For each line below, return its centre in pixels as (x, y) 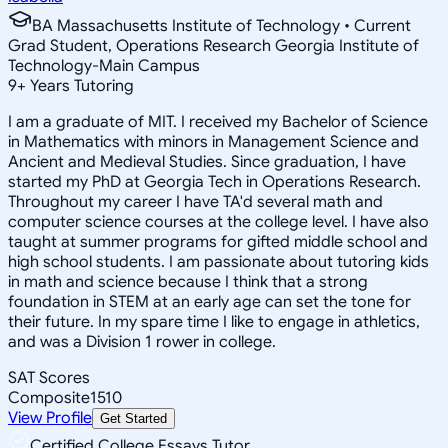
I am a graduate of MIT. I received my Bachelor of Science (218, 121)
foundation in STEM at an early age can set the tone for (209, 301)
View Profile (50, 417)
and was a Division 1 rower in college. (142, 341)
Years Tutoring (80, 85)
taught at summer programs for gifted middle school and (218, 241)
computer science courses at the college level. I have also (218, 221)
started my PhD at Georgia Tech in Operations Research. (214, 181)
